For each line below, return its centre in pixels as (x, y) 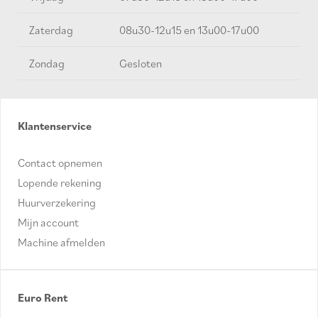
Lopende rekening (60, 183)
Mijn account (48, 223)
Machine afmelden (61, 242)
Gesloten (141, 64)
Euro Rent (43, 298)
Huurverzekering (57, 203)
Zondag (47, 64)
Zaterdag (51, 30)
